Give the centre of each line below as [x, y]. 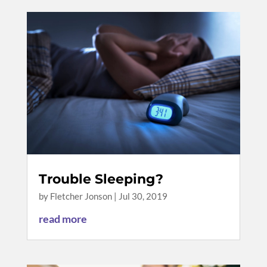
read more [63, 218]
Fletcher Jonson [81, 196]
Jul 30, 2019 [143, 196]
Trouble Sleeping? [101, 179]
